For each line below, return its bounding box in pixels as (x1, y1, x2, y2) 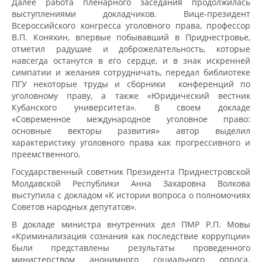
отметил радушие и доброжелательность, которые (12, 43, 250, 54)
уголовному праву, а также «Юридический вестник (12, 89, 250, 101)
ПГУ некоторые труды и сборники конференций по (12, 78, 250, 89)
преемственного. (12, 148, 81, 160)
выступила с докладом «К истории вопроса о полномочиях (12, 189, 250, 201)
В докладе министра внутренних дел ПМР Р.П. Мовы (12, 218, 250, 230)
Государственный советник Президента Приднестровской (12, 166, 250, 177)
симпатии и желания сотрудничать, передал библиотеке (12, 66, 250, 78)
